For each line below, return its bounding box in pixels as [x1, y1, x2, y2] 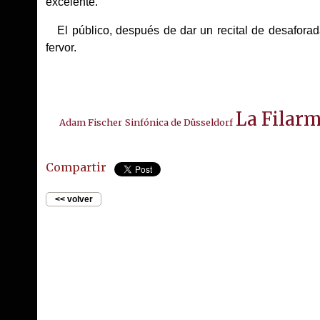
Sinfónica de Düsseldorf [124, 116, 233, 128]
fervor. [46, 41, 80, 54]
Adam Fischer [59, 116, 122, 128]
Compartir [46, 159, 107, 174]
